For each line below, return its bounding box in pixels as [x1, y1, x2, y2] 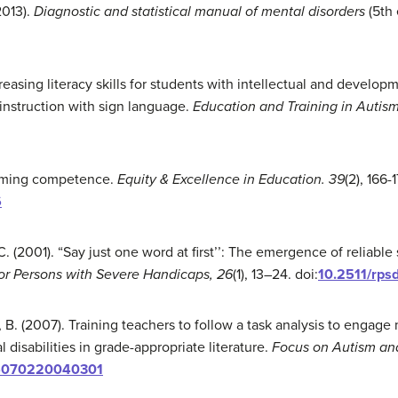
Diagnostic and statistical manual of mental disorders [34, 3, 369, 20]
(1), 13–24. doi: [233, 266, 318, 283]
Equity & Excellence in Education [117, 171, 322, 188]
